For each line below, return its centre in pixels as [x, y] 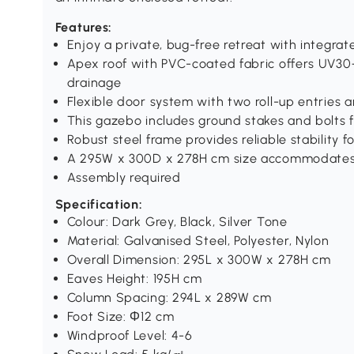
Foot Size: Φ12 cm [121, 317]
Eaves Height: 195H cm [134, 279]
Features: [84, 28]
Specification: [99, 205]
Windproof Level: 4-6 [130, 336]
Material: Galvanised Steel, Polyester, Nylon [198, 241]
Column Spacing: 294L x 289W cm [169, 298]
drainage [94, 83]
